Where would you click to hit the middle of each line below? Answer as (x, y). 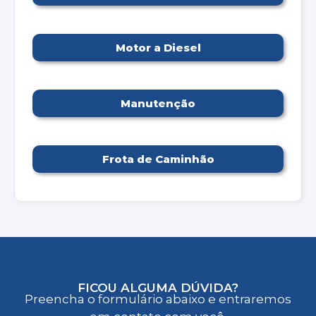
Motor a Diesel (158, 47)
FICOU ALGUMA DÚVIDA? (158, 287)
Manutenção (158, 103)
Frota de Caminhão (158, 159)
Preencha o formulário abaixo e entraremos (158, 299)
